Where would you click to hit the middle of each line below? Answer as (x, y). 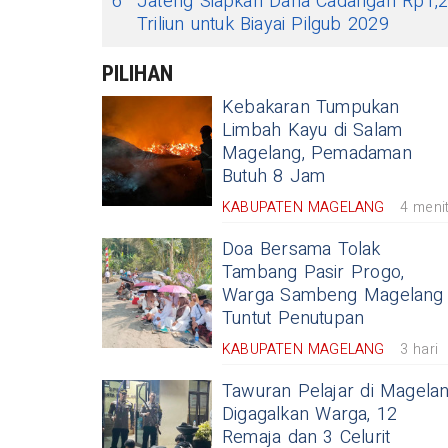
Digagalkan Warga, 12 (310, 414)
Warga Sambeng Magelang (333, 295)
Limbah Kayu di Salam (312, 130)
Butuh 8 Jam (274, 176)
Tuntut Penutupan (293, 318)
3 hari (419, 349)
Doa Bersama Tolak (301, 249)
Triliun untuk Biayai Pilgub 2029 (263, 24)
